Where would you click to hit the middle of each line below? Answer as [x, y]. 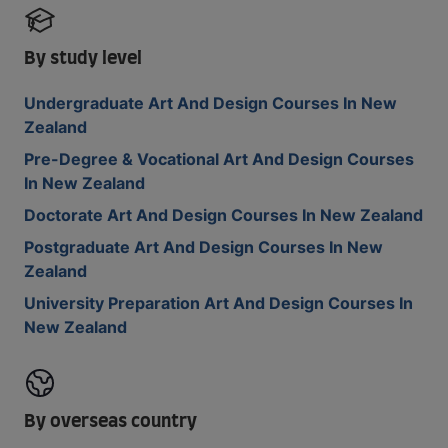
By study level [83, 59]
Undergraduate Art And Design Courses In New [210, 103]
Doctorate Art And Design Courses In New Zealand [223, 215]
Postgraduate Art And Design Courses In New [203, 247]
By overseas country [110, 422]
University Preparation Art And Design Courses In [218, 303]
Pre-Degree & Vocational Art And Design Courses [219, 159]
